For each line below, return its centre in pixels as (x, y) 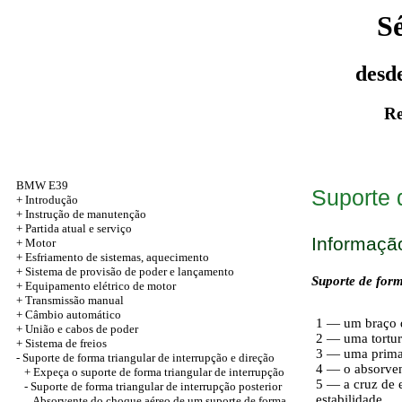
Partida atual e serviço (79, 228)
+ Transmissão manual (70, 300)
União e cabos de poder (82, 329)
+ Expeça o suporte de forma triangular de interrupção (154, 372)
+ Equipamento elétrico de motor (96, 286)
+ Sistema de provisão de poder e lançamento (125, 271)
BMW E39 (42, 185)
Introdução (52, 200)
